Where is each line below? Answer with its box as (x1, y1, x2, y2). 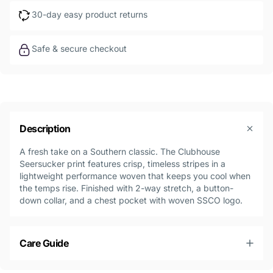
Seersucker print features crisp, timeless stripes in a (19, 158, 225, 169)
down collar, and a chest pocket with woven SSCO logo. (19, 195, 243, 206)
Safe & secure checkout (32, 43, 127, 54)
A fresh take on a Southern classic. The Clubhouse (19, 146, 220, 157)
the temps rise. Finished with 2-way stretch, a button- (19, 183, 233, 194)
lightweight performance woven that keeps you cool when (19, 171, 250, 182)
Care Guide (19, 237, 69, 250)
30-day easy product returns (32, 9, 147, 20)
